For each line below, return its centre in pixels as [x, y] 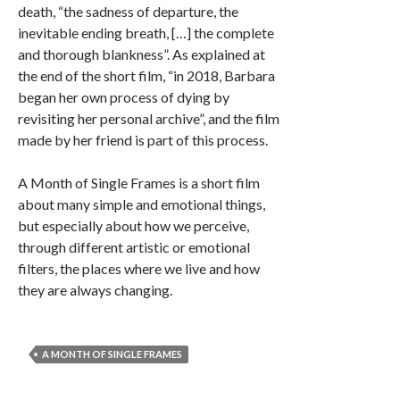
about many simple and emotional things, [142, 204]
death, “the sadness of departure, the [128, 12]
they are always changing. [95, 290]
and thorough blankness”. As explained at [142, 54]
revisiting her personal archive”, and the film [149, 119]
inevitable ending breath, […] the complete [146, 33]
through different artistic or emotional [134, 247]
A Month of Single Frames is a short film [139, 183]
